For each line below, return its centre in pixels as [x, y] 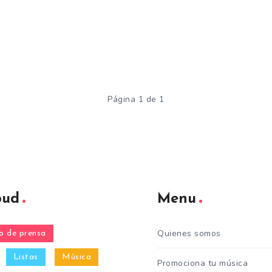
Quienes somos [189, 234]
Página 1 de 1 [136, 100]
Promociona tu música [202, 263]
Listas [25, 257]
